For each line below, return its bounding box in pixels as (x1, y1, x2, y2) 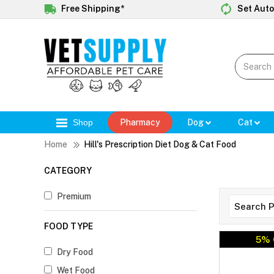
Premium (57, 191, 91, 202)
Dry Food (57, 247, 93, 257)
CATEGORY (44, 166, 92, 176)
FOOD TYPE (44, 221, 93, 232)
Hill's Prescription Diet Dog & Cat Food (84, 139, 236, 150)
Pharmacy (120, 117, 160, 128)
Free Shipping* (59, 3, 124, 13)
